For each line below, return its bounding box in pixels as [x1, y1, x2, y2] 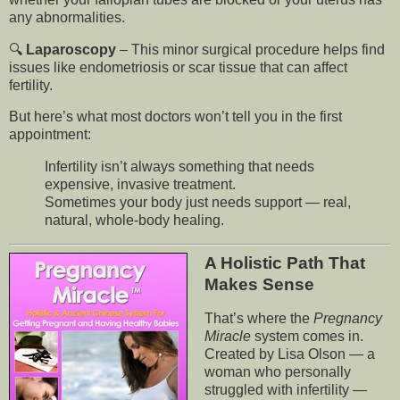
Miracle [204, 328, 251, 344]
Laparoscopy [26, 41, 116, 57]
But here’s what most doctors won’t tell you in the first [9, 109, 342, 125]
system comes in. [250, 328, 363, 344]
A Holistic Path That [204, 253, 365, 272]
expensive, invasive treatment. [45, 177, 236, 193]
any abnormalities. [9, 9, 125, 25]
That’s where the [204, 310, 313, 326]
